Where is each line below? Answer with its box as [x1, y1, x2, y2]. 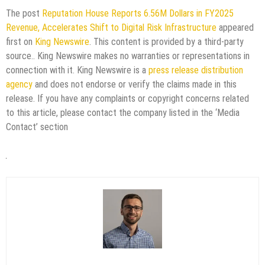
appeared [216, 21, 254, 33]
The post [6, 7, 42, 19]
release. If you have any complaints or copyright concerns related [6, 92, 249, 104]
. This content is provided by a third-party [89, 35, 244, 47]
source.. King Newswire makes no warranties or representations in [6, 50, 250, 62]
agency [6, 78, 33, 90]
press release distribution [148, 64, 243, 76]
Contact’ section [6, 121, 68, 132]
